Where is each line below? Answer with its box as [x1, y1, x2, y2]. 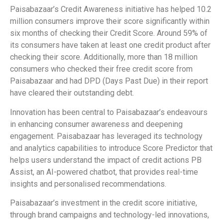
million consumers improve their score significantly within [10, 16, 210, 26]
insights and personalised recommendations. [10, 179, 166, 189]
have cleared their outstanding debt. [10, 88, 134, 98]
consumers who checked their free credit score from [10, 64, 193, 74]
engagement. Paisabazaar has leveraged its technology [10, 131, 203, 141]
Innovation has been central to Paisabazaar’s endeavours [10, 107, 208, 117]
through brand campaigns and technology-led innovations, [10, 210, 209, 220]
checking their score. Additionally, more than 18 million [10, 52, 198, 62]
